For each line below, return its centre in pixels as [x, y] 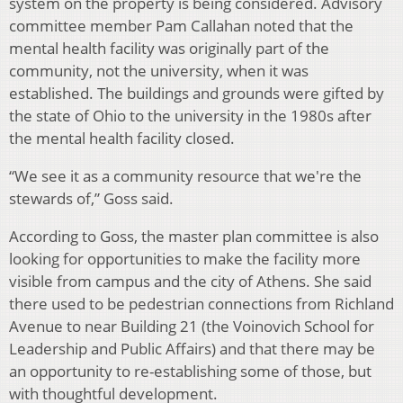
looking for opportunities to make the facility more [185, 259]
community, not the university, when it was [159, 71]
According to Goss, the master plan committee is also [194, 237]
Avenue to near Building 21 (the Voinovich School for [192, 327]
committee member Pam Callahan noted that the [181, 26]
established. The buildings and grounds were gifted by [197, 94]
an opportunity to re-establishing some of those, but [190, 372]
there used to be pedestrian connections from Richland [201, 304]
